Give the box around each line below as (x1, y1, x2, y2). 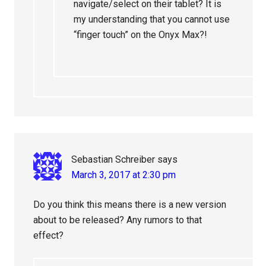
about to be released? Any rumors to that (33, 214, 202, 226)
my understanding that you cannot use (74, 14, 230, 26)
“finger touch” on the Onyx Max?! (74, 29, 208, 41)
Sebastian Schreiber (71, 154, 156, 166)
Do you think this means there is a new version (33, 199, 227, 211)
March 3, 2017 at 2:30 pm (71, 169, 176, 181)
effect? (33, 230, 64, 242)
